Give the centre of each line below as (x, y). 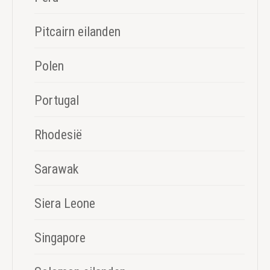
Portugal (57, 100)
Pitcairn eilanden (77, 31)
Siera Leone (65, 203)
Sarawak (56, 169)
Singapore (60, 237)
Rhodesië (58, 134)
